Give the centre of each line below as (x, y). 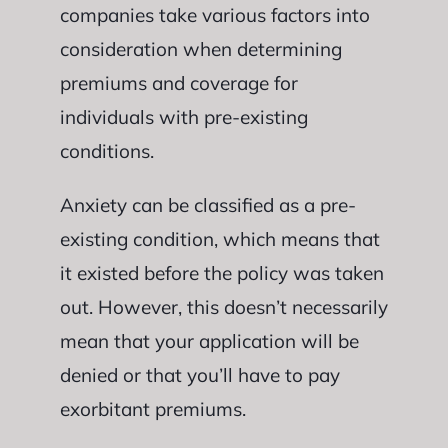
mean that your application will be (209, 340)
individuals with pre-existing (183, 116)
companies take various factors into (214, 14)
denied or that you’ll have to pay (199, 374)
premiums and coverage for (178, 82)
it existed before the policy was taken (221, 272)
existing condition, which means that (219, 238)
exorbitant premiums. (152, 408)
